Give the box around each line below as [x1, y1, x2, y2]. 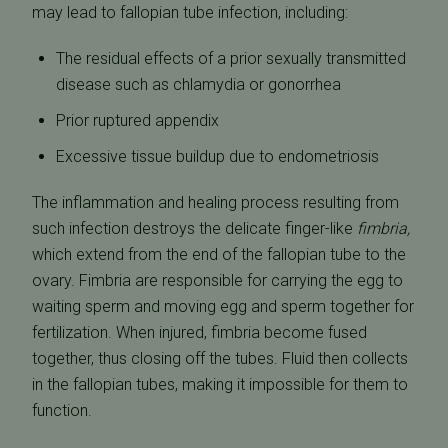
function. [32, 401, 92, 420]
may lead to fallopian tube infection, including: [32, 3, 348, 22]
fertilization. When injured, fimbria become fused [32, 323, 367, 342]
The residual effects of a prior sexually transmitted [56, 49, 406, 68]
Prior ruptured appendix [56, 111, 219, 130]
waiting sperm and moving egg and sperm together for [32, 297, 414, 316]
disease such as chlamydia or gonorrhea [56, 75, 341, 94]
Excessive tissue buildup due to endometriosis [56, 147, 379, 166]
